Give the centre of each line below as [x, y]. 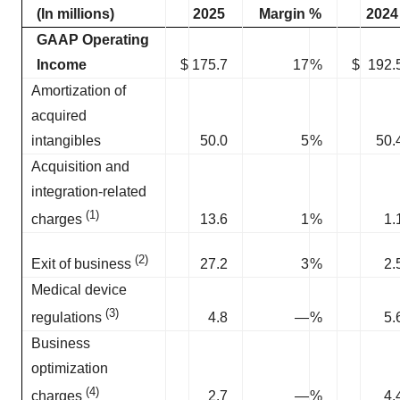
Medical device [79, 290]
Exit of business [83, 264]
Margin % [290, 14]
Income [62, 65]
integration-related [89, 192]
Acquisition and [80, 167]
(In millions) [75, 14]
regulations [67, 318]
